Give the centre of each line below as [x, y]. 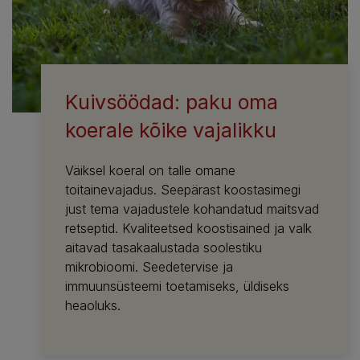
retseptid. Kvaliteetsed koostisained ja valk [189, 228]
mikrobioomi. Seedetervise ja [149, 266]
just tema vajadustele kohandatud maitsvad [192, 209]
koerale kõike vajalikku [171, 130]
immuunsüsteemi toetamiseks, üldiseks [178, 286]
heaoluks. [93, 305]
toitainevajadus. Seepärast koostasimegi [183, 189]
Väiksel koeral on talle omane [151, 170]
